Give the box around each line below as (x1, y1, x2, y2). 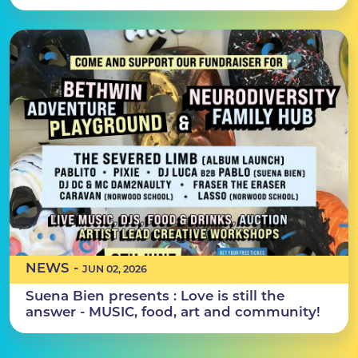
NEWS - (25, 259, 82, 276)
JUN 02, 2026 (82, 262, 147, 275)
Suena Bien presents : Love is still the (25, 287, 284, 304)
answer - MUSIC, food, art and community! (25, 303, 320, 320)
